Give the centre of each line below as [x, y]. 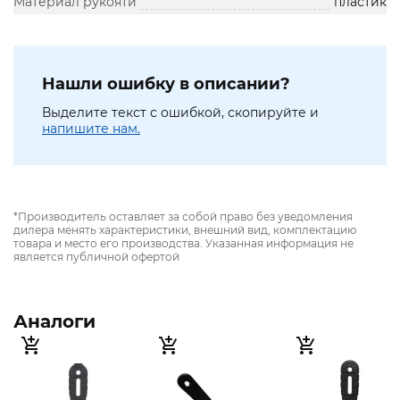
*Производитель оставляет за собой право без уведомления [183, 217]
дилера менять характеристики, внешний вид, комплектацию [185, 230]
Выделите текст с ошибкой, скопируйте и [180, 113]
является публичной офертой [96, 257]
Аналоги [54, 322]
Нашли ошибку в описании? [166, 84]
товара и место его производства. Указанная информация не [183, 244]
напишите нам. [91, 129]
